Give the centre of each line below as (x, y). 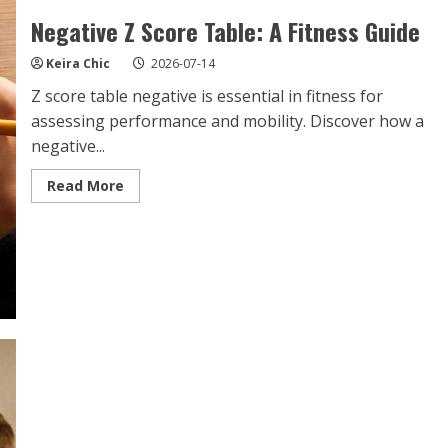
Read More (85, 186)
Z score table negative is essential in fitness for (206, 96)
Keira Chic (77, 64)
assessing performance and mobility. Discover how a (227, 121)
